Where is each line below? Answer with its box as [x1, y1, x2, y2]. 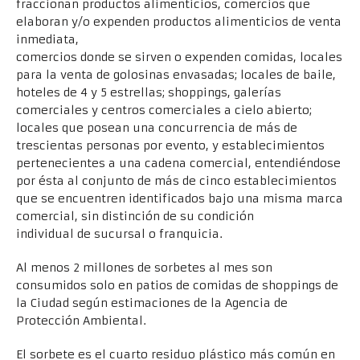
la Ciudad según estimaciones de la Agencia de [16, 296, 288, 311]
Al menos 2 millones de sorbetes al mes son [16, 260, 272, 276]
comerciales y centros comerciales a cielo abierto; [16, 103, 312, 118]
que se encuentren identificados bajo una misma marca [16, 191, 343, 207]
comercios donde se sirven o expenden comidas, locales [16, 50, 342, 65]
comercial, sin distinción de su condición [16, 209, 254, 224]
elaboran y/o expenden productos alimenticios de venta [16, 14, 342, 30]
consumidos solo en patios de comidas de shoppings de [16, 278, 338, 293]
